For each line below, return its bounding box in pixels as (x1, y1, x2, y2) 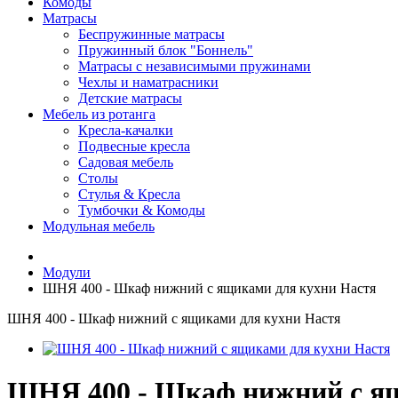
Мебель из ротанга (43, 107, 155, 122)
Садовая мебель (78, 155, 173, 170)
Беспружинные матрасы (78, 27, 225, 42)
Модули (43, 265, 91, 280)
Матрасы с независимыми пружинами (78, 59, 311, 74)
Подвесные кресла (78, 139, 190, 154)
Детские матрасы (78, 91, 182, 106)
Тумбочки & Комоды (78, 203, 205, 218)
